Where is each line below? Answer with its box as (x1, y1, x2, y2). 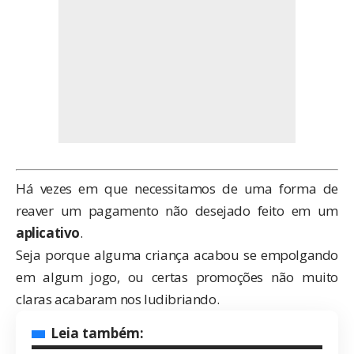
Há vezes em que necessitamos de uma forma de (16, 179, 338, 198)
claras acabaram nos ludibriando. (16, 289, 220, 308)
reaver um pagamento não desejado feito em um (16, 201, 338, 220)
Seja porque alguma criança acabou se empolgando (16, 245, 338, 264)
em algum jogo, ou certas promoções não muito (16, 267, 338, 286)
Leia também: (51, 323, 144, 342)
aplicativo (16, 223, 80, 242)
